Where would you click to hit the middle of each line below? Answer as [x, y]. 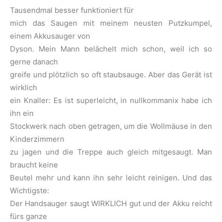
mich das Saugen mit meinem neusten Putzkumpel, [111, 23]
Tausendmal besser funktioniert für [72, 10]
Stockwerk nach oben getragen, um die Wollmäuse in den [111, 126]
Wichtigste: [29, 191]
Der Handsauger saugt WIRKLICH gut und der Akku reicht [111, 204]
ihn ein [22, 113]
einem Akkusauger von [50, 36]
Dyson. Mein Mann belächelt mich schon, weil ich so [111, 49]
